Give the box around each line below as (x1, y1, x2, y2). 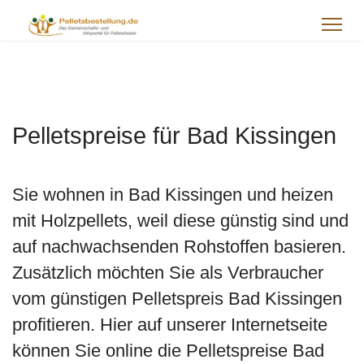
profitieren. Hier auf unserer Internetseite (12, 314, 327, 335)
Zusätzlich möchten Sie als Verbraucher (12, 262, 323, 283)
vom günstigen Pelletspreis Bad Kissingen (12, 288, 342, 309)
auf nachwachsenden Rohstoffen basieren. (12, 236, 346, 257)
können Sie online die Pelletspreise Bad (12, 340, 324, 361)
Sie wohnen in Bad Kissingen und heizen (12, 184, 333, 205)
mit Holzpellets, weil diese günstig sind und (12, 210, 349, 231)
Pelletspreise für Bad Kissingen (12, 123, 336, 149)
